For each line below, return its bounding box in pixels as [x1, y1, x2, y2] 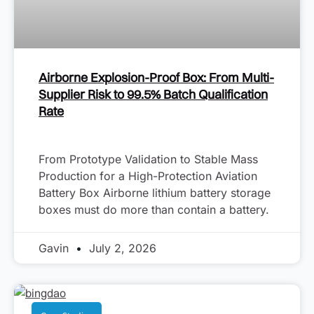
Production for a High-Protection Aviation [39, 169, 257, 184]
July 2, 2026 [86, 241, 156, 256]
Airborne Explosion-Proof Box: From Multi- [39, 69, 274, 86]
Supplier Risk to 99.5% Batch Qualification [39, 86, 268, 103]
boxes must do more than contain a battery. [39, 203, 269, 217]
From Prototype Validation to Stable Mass [39, 152, 258, 167]
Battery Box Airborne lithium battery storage [39, 186, 271, 200]
